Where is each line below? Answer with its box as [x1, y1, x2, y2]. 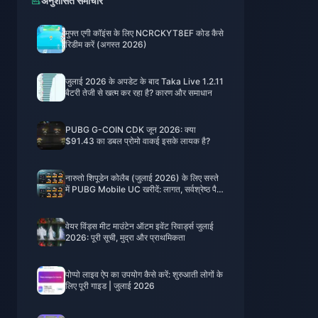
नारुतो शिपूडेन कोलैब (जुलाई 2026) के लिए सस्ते [65, 172, 219, 183]
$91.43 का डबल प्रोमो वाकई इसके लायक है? [65, 136, 210, 146]
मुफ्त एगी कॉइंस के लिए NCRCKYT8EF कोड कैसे [65, 28, 224, 38]
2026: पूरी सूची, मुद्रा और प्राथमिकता [65, 232, 185, 243]
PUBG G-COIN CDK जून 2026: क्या [65, 124, 196, 135]
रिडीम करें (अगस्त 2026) [65, 39, 147, 50]
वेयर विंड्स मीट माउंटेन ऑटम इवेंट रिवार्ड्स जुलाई [65, 221, 214, 231]
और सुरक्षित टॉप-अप [65, 195, 128, 206]
